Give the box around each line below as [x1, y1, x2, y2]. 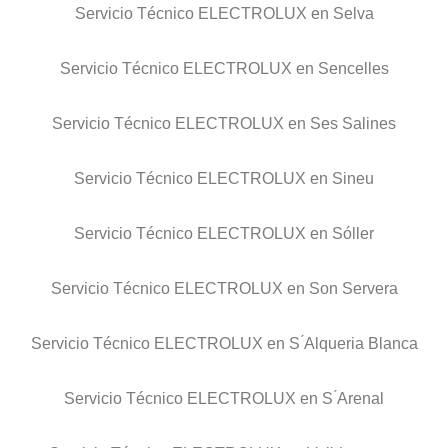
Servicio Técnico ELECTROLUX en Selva [74, 5, 374, 23]
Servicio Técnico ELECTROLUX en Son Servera [50, 280, 398, 298]
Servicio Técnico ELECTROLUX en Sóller [74, 225, 374, 243]
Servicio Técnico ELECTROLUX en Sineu [74, 170, 374, 188]
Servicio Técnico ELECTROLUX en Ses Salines [52, 115, 396, 133]
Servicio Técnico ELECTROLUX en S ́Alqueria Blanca [30, 335, 418, 353]
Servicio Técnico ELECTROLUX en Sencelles [59, 60, 389, 78]
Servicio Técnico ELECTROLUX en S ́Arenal [64, 390, 384, 408]
